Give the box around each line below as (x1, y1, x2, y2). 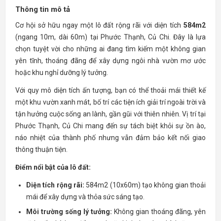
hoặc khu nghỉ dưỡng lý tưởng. (15, 68, 108, 76)
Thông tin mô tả (15, 4, 70, 14)
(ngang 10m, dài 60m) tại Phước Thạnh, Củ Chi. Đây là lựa (15, 33, 206, 41)
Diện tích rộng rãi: (26, 181, 84, 189)
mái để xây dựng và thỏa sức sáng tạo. (26, 192, 145, 201)
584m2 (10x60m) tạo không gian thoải (84, 181, 206, 189)
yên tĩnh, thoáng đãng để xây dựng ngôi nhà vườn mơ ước (15, 56, 206, 65)
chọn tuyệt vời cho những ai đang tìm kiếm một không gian (15, 44, 206, 53)
